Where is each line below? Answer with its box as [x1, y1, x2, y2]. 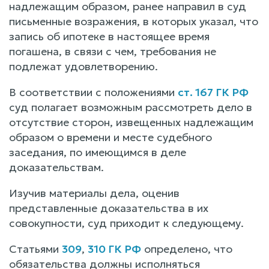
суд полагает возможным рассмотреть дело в [9, 100, 252, 114]
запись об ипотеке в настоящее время [9, 29, 210, 43]
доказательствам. [9, 160, 104, 174]
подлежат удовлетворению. [9, 59, 158, 73]
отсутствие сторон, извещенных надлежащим [9, 115, 253, 129]
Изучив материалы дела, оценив [9, 186, 180, 200]
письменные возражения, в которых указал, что [9, 14, 258, 28]
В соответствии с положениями [9, 85, 178, 99]
